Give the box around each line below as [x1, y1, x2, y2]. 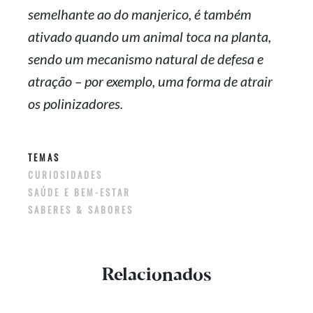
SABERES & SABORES [28, 202, 133, 217]
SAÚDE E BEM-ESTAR [28, 184, 142, 199]
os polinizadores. [28, 94, 123, 112]
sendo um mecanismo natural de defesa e [28, 50, 263, 67]
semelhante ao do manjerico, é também [28, 5, 252, 22]
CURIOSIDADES [28, 167, 114, 182]
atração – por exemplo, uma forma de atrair [28, 72, 272, 89]
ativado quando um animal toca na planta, [28, 27, 271, 45]
